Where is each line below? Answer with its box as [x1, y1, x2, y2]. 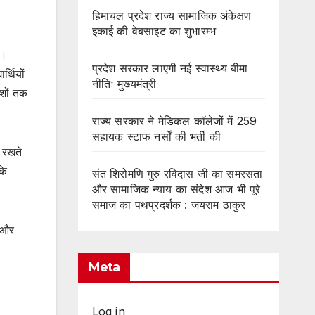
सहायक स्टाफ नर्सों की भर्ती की [91, 129, 221, 143]
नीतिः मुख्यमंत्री [91, 76, 157, 91]
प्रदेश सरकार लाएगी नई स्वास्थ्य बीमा [91, 60, 248, 75]
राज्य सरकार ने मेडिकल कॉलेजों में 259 [91, 113, 257, 128]
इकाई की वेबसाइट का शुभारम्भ [91, 23, 217, 38]
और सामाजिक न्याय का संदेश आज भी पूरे [91, 181, 261, 196]
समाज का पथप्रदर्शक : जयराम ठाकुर [91, 197, 246, 212]
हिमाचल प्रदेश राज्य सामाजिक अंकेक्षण [91, 8, 252, 22]
